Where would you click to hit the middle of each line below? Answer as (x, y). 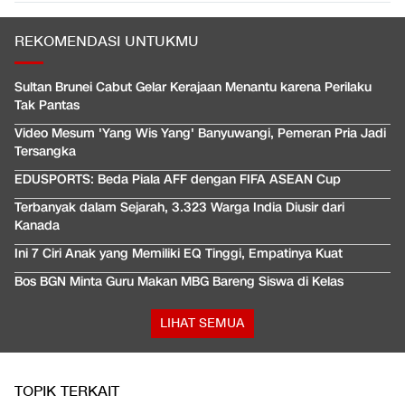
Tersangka (45, 152)
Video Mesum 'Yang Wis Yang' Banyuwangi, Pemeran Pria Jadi (200, 134)
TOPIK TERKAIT (67, 392)
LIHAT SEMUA (202, 324)
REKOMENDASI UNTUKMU (107, 42)
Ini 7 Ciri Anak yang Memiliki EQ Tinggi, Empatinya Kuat (179, 254)
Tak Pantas (47, 106)
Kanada (37, 226)
